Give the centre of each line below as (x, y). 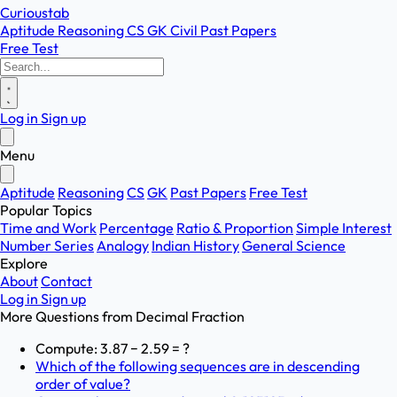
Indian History (195, 245)
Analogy (123, 245)
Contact (66, 281)
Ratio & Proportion (235, 228)
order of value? (83, 384)
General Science (294, 245)
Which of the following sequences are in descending (198, 366)
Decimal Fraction (190, 316)
